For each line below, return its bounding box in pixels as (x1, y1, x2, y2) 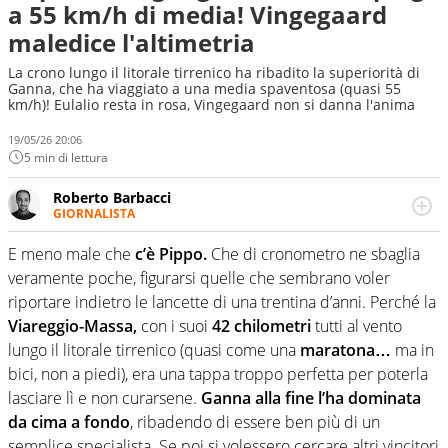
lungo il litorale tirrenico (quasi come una (8, 339, 300, 362)
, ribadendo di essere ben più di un (130, 411, 380, 434)
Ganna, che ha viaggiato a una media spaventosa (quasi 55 (8, 79, 401, 98)
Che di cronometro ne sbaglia (207, 243, 420, 266)
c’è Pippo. (135, 243, 207, 266)
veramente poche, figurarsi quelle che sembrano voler (8, 267, 390, 290)
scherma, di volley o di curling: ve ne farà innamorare (53, 259, 411, 279)
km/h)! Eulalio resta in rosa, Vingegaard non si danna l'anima (8, 95, 415, 114)
